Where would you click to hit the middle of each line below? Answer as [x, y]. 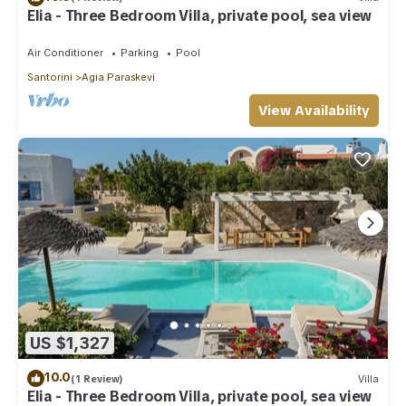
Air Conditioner [65, 52]
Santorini [50, 77]
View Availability [314, 110]
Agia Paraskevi [118, 77]
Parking [140, 52]
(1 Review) [97, 378]
